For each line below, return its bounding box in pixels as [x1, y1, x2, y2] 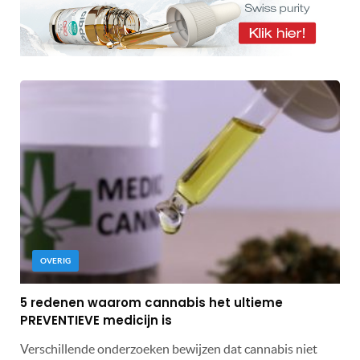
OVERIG [40, 256, 71, 265]
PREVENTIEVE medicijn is [20, 311, 172, 329]
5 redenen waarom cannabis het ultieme [20, 293, 283, 311]
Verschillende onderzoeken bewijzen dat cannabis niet [20, 341, 317, 356]
